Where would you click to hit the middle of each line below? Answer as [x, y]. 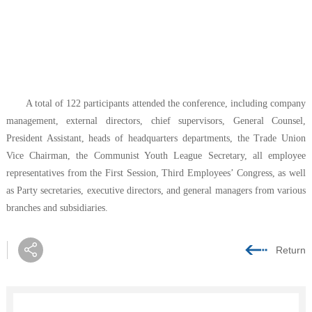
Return [291, 250]
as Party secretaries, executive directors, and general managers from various [156, 190]
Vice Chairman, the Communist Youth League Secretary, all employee [156, 155]
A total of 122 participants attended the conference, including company [166, 103]
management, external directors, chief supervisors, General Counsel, [156, 120]
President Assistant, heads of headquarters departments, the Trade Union [156, 138]
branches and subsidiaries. [57, 208]
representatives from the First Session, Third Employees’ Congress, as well [156, 173]
